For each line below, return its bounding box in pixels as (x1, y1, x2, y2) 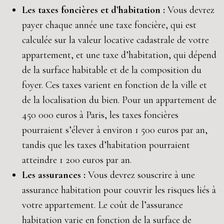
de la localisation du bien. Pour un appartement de (22, 94, 216, 106)
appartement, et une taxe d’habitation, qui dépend (22, 49, 216, 61)
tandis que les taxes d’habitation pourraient (22, 139, 190, 151)
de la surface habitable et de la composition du (22, 64, 201, 76)
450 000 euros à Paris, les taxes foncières (22, 109, 178, 121)
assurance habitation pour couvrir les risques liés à (22, 184, 216, 196)
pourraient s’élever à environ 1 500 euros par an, (22, 124, 207, 136)
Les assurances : (22, 169, 88, 181)
